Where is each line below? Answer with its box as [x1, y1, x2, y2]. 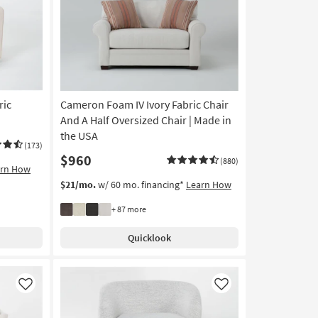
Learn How [185, 178, 231, 192]
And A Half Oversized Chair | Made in [60, 113, 231, 128]
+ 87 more [111, 204, 146, 215]
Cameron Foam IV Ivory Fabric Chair [60, 97, 229, 112]
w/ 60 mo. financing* [95, 178, 186, 192]
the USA [60, 128, 98, 143]
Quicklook [127, 231, 171, 245]
